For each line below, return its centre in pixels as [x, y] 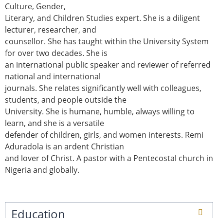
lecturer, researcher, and [51, 30]
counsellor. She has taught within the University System [107, 41]
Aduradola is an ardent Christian [64, 146]
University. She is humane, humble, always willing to [100, 111]
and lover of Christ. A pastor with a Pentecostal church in [109, 158]
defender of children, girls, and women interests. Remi [104, 135]
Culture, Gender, [35, 6]
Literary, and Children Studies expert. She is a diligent [102, 18]
